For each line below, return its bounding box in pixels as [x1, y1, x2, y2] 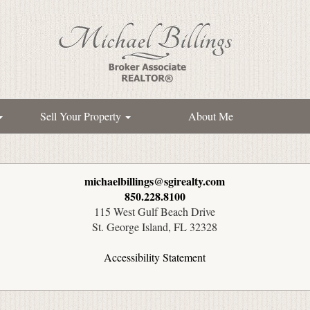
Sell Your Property [39, 109, 124, 123]
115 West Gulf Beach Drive [94, 204, 216, 219]
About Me [188, 109, 233, 123]
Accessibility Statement [104, 250, 206, 264]
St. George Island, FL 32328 [92, 219, 218, 234]
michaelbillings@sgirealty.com [84, 173, 226, 189]
